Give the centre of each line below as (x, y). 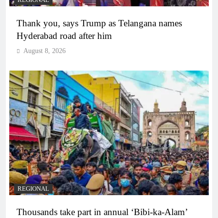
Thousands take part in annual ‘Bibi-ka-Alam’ (102, 212)
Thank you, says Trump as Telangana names (99, 23)
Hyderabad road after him (64, 36)
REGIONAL (33, 189)
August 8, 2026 (45, 51)
